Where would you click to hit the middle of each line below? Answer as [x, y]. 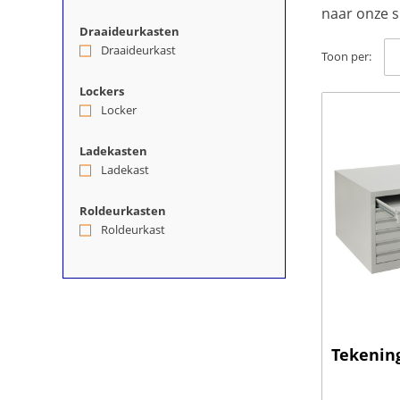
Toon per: [346, 57]
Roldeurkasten [123, 211]
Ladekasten [113, 151]
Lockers [102, 91]
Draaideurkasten [129, 31]
